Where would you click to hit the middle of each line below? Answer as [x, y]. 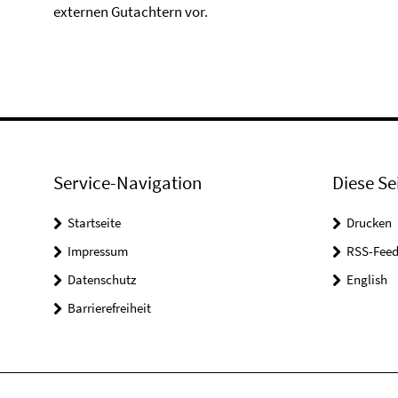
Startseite [94, 223]
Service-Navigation [127, 183]
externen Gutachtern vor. [131, 12]
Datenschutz [102, 279]
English [366, 279]
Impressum [98, 251]
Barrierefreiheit [109, 308]
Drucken [369, 223]
